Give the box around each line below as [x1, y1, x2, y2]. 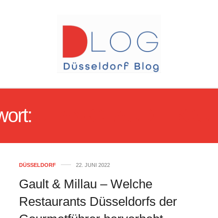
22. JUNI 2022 [76, 162, 110, 168]
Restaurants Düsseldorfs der [19, 194, 177, 209]
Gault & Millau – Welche [19, 177, 152, 191]
